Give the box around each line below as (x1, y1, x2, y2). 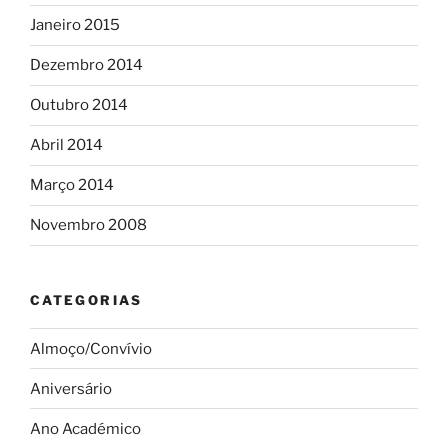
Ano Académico (30, 419, 141, 438)
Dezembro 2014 (30, 56, 143, 75)
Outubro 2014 (30, 96, 128, 115)
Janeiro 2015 (30, 16, 120, 35)
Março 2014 (30, 176, 114, 195)
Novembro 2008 (30, 216, 147, 235)
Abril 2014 (30, 136, 103, 155)
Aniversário (30, 379, 112, 398)
